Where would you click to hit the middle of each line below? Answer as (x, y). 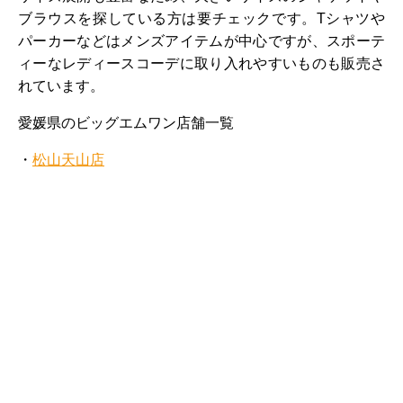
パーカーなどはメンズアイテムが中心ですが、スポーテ (201, 40)
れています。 (61, 85)
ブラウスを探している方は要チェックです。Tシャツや (201, 18)
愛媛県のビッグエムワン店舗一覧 (126, 122)
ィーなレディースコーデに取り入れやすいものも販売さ (201, 63)
